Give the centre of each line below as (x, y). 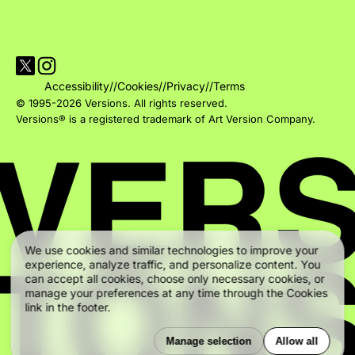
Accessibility (77, 86)
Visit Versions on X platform (51, 64)
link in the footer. (68, 307)
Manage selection (209, 341)
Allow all (297, 341)
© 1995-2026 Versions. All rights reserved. (122, 103)
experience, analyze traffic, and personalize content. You (173, 264)
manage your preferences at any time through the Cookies (176, 293)
